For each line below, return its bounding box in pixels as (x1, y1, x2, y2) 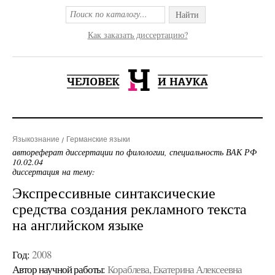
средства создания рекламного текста (12, 199, 247, 219)
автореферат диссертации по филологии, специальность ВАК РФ (12, 146, 257, 158)
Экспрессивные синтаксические (12, 183, 215, 203)
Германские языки (66, 135, 130, 144)
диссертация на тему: (12, 166, 95, 177)
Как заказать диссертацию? (87, 29, 188, 41)
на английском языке (12, 215, 144, 234)
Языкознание (12, 135, 60, 144)
